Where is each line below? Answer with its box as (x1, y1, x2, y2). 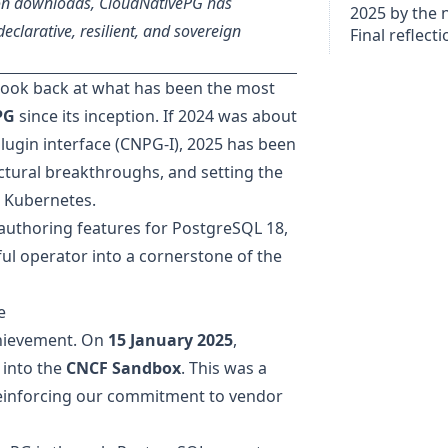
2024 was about (178, 104, 297, 127)
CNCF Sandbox (66, 356, 181, 379)
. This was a (181, 356, 267, 379)
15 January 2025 (108, 328, 233, 351)
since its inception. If (15, 104, 178, 127)
